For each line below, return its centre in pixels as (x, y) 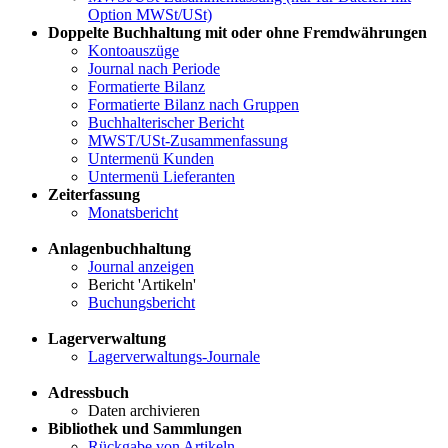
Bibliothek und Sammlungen (145, 428)
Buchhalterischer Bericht (166, 122)
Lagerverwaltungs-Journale (174, 356)
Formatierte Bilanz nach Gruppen (193, 104)
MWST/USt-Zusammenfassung (188, 140)
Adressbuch (88, 392)
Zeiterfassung (94, 194)
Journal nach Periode (154, 68)
